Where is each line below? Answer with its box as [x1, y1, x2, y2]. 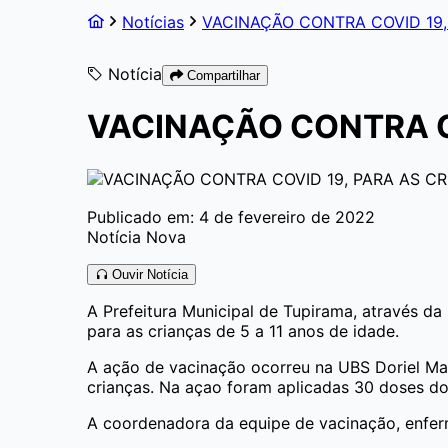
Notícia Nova [87, 226, 186, 247]
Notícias [122, 12, 184, 32]
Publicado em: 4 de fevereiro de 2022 [87, 206, 375, 227]
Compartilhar [183, 68, 260, 83]
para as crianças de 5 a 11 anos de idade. [87, 320, 399, 341]
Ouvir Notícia [108, 266, 188, 282]
